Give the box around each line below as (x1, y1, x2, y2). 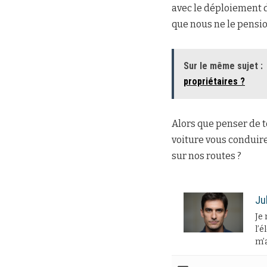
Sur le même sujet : (184, 60, 263, 72)
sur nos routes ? (172, 150, 241, 162)
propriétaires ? (184, 76, 245, 88)
